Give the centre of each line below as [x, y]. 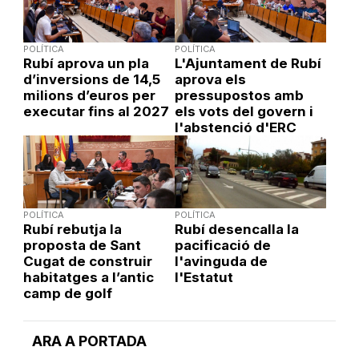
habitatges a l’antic [88, 277]
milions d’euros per [89, 95]
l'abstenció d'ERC [235, 127]
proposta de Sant [82, 245]
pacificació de [222, 245]
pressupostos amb [239, 95]
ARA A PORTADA [90, 341]
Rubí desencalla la [236, 229]
